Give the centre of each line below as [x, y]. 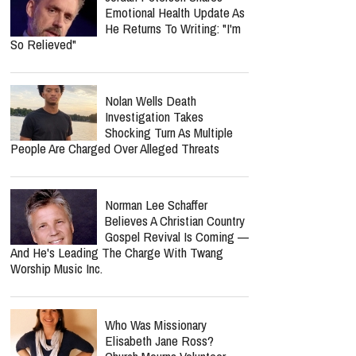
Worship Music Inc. [56, 268]
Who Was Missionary [156, 325]
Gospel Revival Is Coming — [177, 236]
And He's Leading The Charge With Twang [117, 252]
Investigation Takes [154, 116]
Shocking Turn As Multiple [169, 132]
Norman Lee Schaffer [156, 205]
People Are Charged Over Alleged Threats [115, 148]
